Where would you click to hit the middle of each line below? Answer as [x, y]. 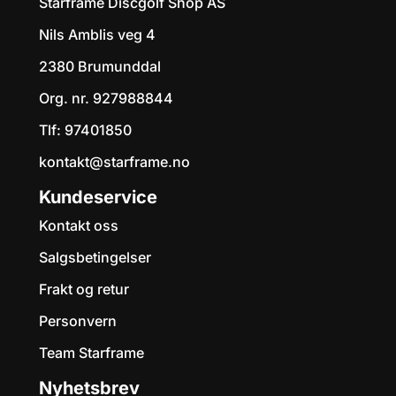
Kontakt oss [79, 225]
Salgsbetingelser [95, 257]
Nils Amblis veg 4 [97, 34]
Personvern [78, 320]
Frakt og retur [84, 289]
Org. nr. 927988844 [106, 98]
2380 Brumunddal [100, 66]
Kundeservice [98, 197]
